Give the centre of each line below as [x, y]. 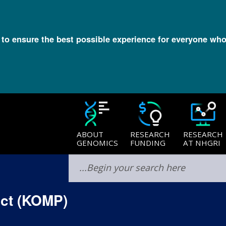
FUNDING [148, 143]
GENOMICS [97, 143]
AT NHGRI [202, 143]
